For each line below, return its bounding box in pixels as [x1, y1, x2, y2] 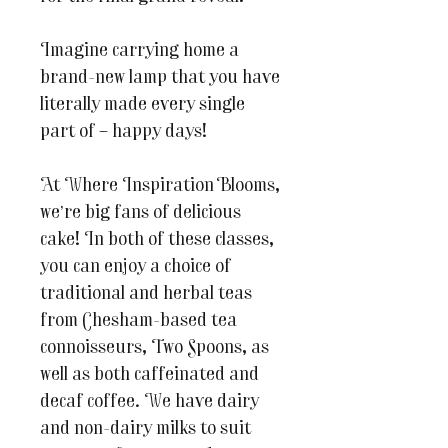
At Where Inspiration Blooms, [40, 177, 280, 197]
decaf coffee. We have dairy [40, 393, 259, 413]
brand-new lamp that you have [40, 69, 280, 89]
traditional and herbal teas [40, 285, 252, 305]
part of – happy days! [40, 123, 207, 143]
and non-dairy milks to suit [40, 420, 251, 440]
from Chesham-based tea [40, 312, 237, 332]
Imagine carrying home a [40, 42, 239, 62]
